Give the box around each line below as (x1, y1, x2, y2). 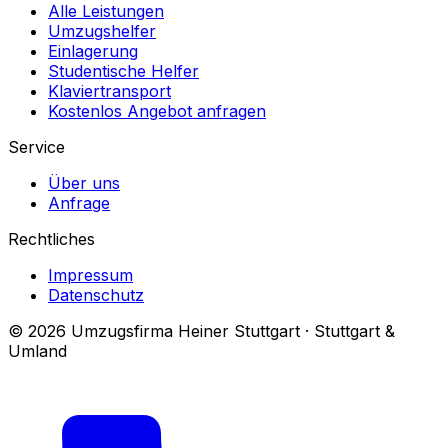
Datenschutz (48, 285, 144, 306)
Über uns (48, 173, 120, 194)
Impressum (48, 265, 133, 286)
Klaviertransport (48, 81, 171, 102)
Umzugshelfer (48, 21, 156, 42)
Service (8, 137, 65, 158)
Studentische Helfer (48, 61, 199, 82)
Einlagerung (48, 41, 138, 62)
